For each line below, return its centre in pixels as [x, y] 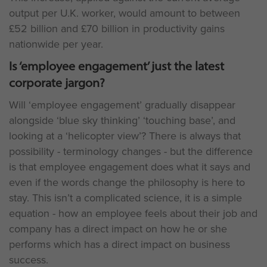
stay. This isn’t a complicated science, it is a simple [125, 198]
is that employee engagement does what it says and [130, 167]
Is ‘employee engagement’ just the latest [117, 66]
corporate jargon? [57, 83]
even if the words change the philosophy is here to [127, 182]
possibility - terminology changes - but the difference [131, 151]
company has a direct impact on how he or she [118, 229]
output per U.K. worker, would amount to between [125, 13]
